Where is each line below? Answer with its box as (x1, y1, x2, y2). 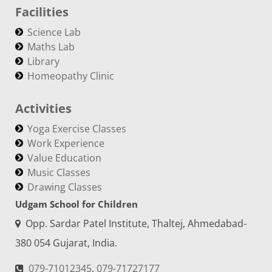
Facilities (15, 4, 69, 20)
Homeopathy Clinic (27, 69, 114, 83)
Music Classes (27, 166, 90, 179)
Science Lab (27, 25, 81, 39)
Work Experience (27, 137, 104, 150)
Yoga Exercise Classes (27, 122, 126, 135)
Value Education (27, 151, 101, 165)
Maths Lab (27, 40, 75, 53)
